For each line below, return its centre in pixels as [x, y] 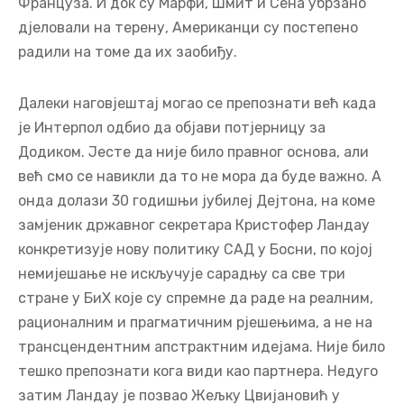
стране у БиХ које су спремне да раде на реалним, [196, 298]
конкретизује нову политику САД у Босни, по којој [195, 250]
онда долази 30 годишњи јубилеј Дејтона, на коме [197, 201]
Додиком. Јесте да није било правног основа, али [193, 152]
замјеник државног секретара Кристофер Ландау [194, 225]
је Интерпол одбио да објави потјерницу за [172, 128]
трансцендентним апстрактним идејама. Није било [202, 347]
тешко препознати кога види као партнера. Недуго [198, 372]
